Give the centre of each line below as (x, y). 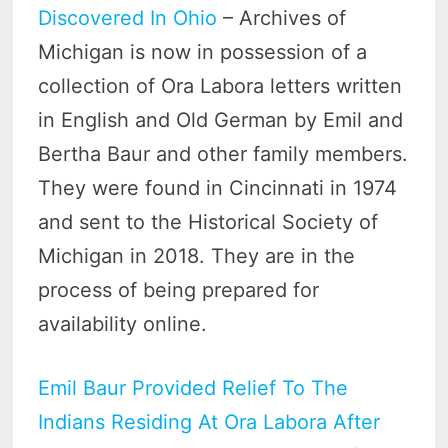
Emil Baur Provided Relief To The (193, 387)
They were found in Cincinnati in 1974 (218, 187)
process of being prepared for (179, 289)
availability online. (123, 323)
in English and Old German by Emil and (221, 119)
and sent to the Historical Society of (208, 221)
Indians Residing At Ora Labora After (209, 421)
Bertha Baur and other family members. (223, 153)
